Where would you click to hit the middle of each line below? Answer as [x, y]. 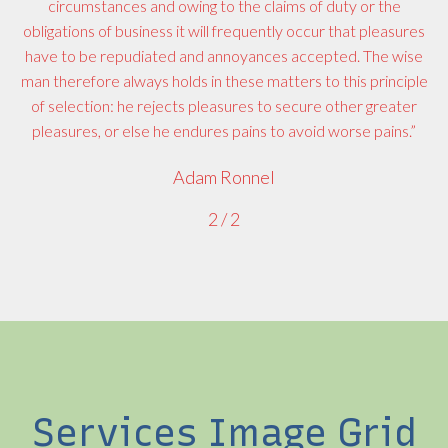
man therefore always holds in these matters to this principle [224, 80]
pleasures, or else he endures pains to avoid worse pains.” [224, 130]
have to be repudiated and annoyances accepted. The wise [224, 55]
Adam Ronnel [224, 176]
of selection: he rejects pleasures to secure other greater [224, 105]
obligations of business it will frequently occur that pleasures [224, 30]
